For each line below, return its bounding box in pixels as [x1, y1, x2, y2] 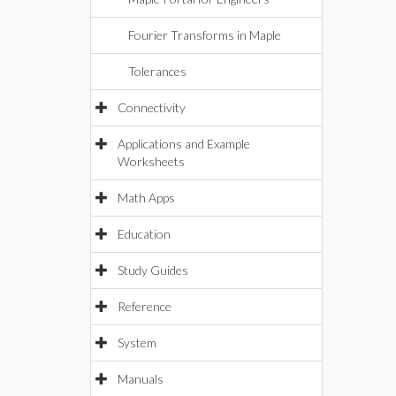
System [118, 335, 156, 350]
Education [118, 226, 171, 241]
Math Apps [118, 190, 175, 205]
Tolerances [128, 64, 187, 79]
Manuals [118, 371, 164, 386]
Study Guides [118, 263, 188, 278]
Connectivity [118, 100, 186, 115]
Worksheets [118, 154, 185, 169]
